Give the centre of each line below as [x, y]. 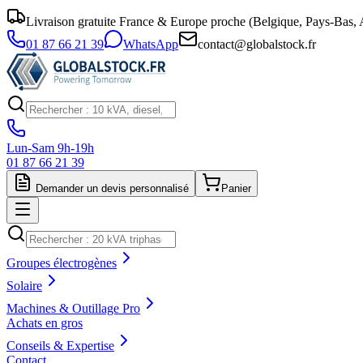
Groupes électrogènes [62, 263]
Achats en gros [45, 323]
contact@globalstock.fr [257, 44]
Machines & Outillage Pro [73, 308]
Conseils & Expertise [60, 346]
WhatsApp [151, 44]
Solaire [24, 286]
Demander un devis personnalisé [111, 188]
